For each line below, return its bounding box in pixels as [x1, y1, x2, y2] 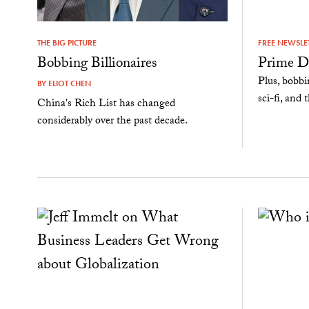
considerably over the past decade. [37, 112, 188, 132]
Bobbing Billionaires [37, 52, 157, 78]
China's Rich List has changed [37, 95, 175, 114]
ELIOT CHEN [48, 78, 91, 90]
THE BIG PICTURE [37, 37, 97, 49]
